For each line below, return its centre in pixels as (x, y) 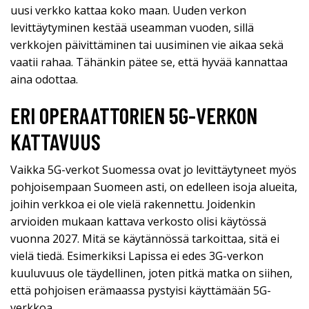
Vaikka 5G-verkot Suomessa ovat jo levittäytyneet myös (153, 170)
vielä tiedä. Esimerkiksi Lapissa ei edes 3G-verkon (137, 256)
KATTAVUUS (56, 142)
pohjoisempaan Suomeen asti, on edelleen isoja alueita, (154, 187)
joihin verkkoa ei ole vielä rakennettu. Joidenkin (133, 205)
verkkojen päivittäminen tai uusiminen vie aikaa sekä (147, 45)
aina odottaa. (44, 80)
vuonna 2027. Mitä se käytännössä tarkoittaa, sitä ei (145, 239)
